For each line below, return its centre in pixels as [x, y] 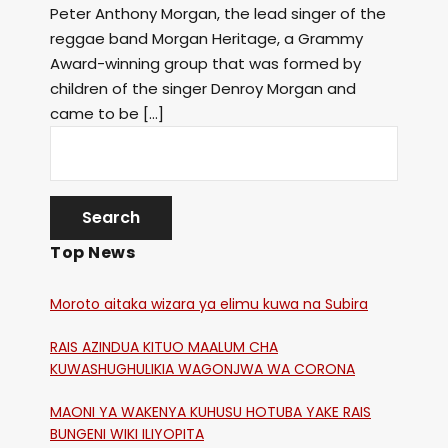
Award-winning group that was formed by [205, 63]
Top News [92, 253]
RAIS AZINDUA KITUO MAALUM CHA [164, 347]
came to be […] [107, 113]
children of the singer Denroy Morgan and [203, 88]
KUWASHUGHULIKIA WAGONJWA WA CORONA [202, 369]
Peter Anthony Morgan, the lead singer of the [218, 13]
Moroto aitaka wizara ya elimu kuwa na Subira [209, 304]
